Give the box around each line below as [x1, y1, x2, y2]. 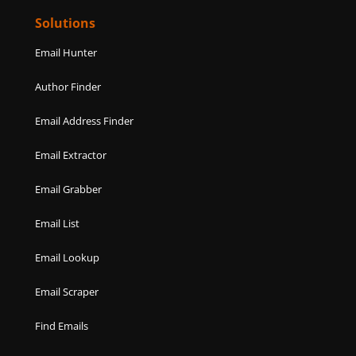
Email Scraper [35, 284, 99, 299]
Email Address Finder [35, 113, 134, 128]
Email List [35, 215, 80, 230]
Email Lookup [35, 250, 100, 265]
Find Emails [35, 318, 89, 333]
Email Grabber [35, 181, 103, 196]
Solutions [35, 14, 96, 32]
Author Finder [35, 79, 102, 94]
